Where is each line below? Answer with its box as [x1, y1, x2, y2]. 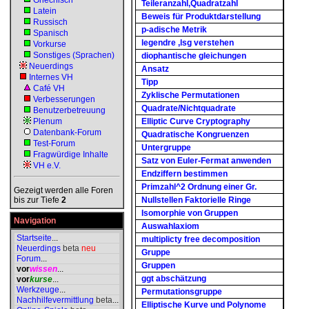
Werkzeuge [17, 285, 59, 295]
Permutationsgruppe [141, 287, 222, 297]
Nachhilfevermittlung [17, 295, 94, 305]
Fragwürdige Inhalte [33, 150, 108, 159]
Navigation [14, 216, 56, 226]
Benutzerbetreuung [33, 106, 106, 115]
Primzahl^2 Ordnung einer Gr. [141, 182, 257, 192]
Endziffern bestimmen [141, 169, 228, 179]
